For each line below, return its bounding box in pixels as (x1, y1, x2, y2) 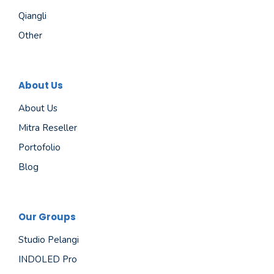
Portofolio (18, 141, 61, 154)
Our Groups (18, 210, 76, 223)
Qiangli (18, 9, 46, 22)
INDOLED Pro (18, 253, 77, 265)
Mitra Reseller (18, 121, 77, 134)
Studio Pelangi (18, 233, 79, 246)
